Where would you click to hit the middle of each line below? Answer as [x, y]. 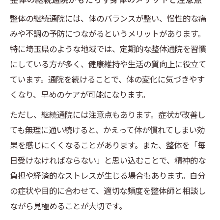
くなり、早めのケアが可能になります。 [80, 95]
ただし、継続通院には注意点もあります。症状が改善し [108, 115]
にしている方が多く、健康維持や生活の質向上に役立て [108, 64]
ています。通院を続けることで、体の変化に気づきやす [107, 79]
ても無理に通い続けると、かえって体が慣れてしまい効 [107, 130]
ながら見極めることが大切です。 [68, 206]
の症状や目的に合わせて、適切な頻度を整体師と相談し [108, 191]
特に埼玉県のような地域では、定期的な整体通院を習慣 [108, 49]
